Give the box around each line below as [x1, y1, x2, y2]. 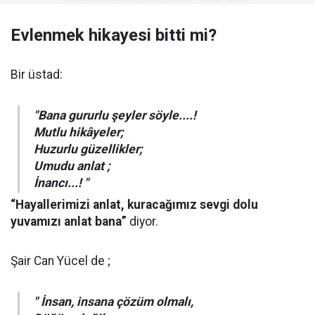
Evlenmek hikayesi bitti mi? [11, 25, 217, 45]
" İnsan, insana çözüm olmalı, [34, 295, 193, 309]
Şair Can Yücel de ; [11, 254, 110, 268]
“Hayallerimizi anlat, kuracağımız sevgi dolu [11, 198, 258, 212]
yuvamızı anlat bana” [11, 214, 127, 229]
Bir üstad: [11, 67, 63, 82]
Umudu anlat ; [34, 159, 110, 173]
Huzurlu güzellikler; [34, 142, 143, 156]
